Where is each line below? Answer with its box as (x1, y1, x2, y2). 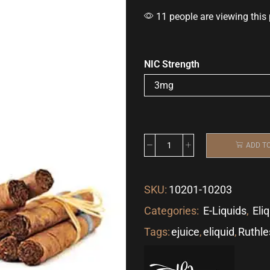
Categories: (144, 204, 201, 217)
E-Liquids (203, 204, 246, 217)
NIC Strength (144, 58, 199, 71)
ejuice (171, 225, 199, 238)
